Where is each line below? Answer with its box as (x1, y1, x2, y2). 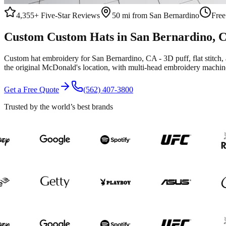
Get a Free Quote (4, 85, 59, 94)
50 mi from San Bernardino (112, 11, 199, 20)
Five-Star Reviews (39, 11, 100, 20)
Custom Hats (47, 30, 114, 43)
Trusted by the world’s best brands (4, 102, 113, 111)
